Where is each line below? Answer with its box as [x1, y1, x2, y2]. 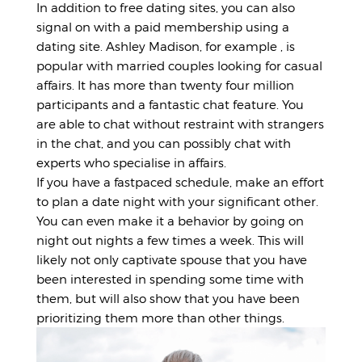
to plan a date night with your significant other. [36, 194, 318, 208]
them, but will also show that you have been [36, 291, 300, 305]
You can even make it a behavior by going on [36, 213, 304, 228]
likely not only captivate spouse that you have [36, 252, 307, 267]
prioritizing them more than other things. [36, 310, 284, 325]
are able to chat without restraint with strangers [36, 116, 324, 131]
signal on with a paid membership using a [36, 19, 289, 34]
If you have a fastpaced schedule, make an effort [36, 175, 324, 189]
